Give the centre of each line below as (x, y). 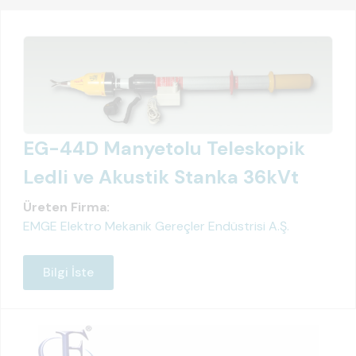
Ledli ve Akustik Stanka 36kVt (161, 176)
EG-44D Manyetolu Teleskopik (164, 148)
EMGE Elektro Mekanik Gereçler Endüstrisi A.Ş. (156, 226)
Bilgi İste (68, 272)
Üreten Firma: (66, 207)
